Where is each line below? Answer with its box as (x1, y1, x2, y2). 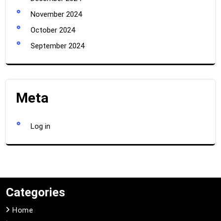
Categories (6, 185, 65, 199)
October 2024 (31, 25, 75, 35)
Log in (31, 121, 50, 131)
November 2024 (31, 9, 82, 19)
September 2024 (31, 41, 84, 50)
